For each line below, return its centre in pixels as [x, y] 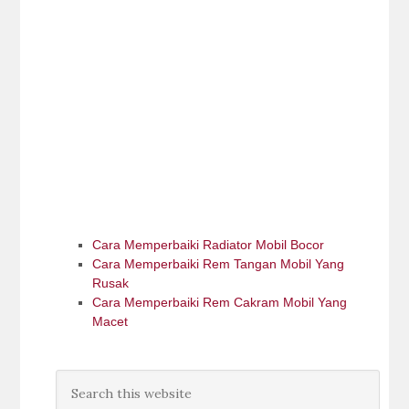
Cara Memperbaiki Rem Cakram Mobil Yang [219, 302]
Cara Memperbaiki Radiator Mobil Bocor [208, 245]
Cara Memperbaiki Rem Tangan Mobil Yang [218, 264]
